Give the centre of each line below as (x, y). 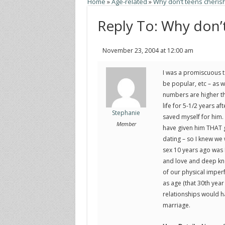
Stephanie (126, 113)
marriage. (176, 205)
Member (126, 124)
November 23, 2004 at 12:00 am (148, 50)
